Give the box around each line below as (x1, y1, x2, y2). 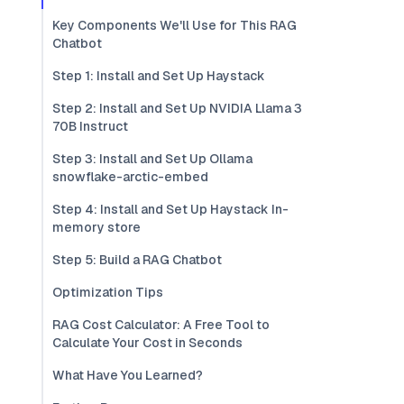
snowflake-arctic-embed (52, 169, 208, 185)
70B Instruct (52, 118, 128, 134)
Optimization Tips (52, 284, 163, 300)
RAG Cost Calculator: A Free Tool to (52, 317, 270, 333)
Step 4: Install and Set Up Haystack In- (52, 201, 289, 217)
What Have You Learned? (52, 367, 203, 383)
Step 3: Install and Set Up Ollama (52, 151, 252, 167)
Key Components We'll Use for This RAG (52, 17, 297, 33)
